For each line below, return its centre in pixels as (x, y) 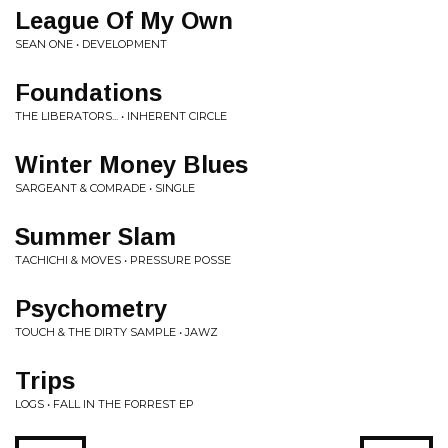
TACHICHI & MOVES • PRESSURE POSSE (123, 260)
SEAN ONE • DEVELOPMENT (91, 44)
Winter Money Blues (131, 164)
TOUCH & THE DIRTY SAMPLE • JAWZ (116, 332)
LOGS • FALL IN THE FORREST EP (104, 404)
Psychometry (91, 308)
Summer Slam (95, 236)
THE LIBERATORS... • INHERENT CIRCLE (121, 116)
